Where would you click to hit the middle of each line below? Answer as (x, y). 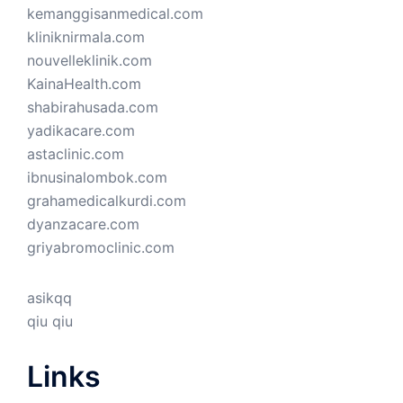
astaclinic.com (76, 154)
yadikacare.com (81, 131)
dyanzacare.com (83, 224)
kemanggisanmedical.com (115, 14)
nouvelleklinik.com (90, 61)
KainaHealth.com (84, 84)
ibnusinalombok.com (97, 178)
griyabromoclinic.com (101, 248)
